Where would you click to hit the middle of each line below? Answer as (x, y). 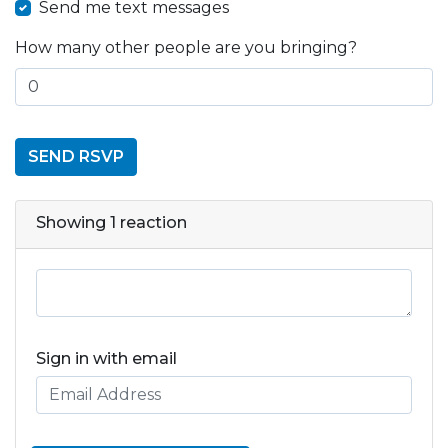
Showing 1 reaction (111, 222)
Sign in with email (106, 358)
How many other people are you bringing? (186, 47)
